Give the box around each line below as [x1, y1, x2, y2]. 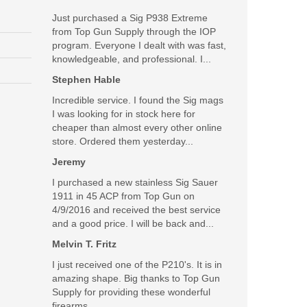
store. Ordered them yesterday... [52, 136, 193, 147]
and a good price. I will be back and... [52, 218, 214, 230]
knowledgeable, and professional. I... [52, 53, 211, 65]
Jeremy [52, 156, 86, 168]
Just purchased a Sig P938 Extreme [52, 12, 208, 24]
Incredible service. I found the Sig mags [52, 95, 223, 106]
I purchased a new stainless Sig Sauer [52, 177, 218, 188]
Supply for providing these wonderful [52, 286, 210, 298]
